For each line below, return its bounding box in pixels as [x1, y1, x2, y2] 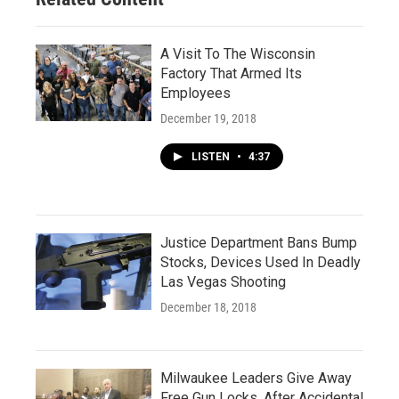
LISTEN [191, 150, 232, 163]
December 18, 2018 [160, 299, 256, 314]
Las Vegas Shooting [160, 273, 286, 290]
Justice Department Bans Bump [160, 233, 357, 251]
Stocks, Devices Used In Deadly [160, 253, 361, 271]
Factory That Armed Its [160, 64, 302, 82]
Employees [160, 84, 231, 102]
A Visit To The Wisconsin [160, 45, 315, 62]
